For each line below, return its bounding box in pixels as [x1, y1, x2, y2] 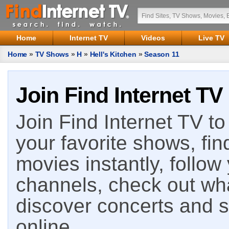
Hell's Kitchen [89, 50, 136, 58]
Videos [141, 34, 165, 42]
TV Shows [35, 50, 70, 58]
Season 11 [144, 50, 179, 58]
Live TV [198, 34, 224, 42]
